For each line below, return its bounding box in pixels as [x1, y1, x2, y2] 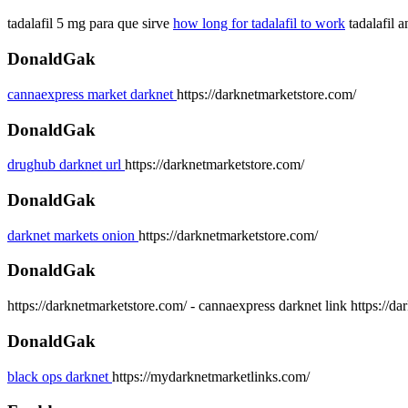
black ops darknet [7, 368, 112, 384]
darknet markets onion [7, 227, 138, 243]
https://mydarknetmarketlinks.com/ [112, 368, 310, 384]
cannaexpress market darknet [7, 86, 177, 102]
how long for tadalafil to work [173, 15, 345, 32]
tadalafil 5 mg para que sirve [7, 15, 173, 32]
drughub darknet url [7, 157, 125, 173]
